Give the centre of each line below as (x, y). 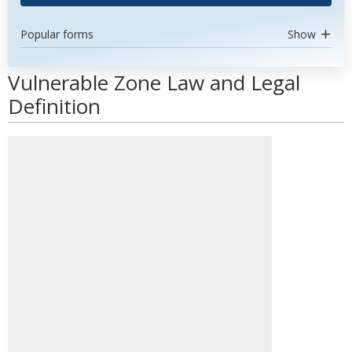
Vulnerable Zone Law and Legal (154, 82)
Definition (54, 106)
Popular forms (57, 34)
